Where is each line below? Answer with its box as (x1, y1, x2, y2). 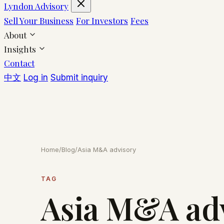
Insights (4, 43, 38, 54)
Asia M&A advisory (77, 145, 136, 153)
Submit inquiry (50, 72, 108, 82)
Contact (4, 57, 34, 68)
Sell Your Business (4, 14, 73, 26)
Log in (23, 72, 48, 82)
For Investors (76, 14, 128, 26)
